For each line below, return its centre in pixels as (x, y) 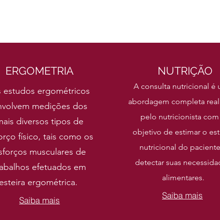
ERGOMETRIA (40, 71)
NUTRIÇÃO (185, 71)
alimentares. (183, 178)
